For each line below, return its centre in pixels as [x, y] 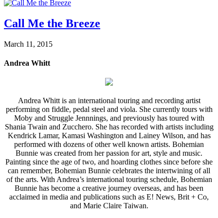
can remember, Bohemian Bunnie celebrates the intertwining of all [109, 171]
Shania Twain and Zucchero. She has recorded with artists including [109, 127]
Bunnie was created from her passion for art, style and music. [109, 153]
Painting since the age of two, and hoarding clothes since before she [109, 162]
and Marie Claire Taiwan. [109, 206]
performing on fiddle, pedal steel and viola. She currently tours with [109, 109]
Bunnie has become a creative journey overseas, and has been [109, 188]
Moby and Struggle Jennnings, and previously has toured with [109, 118]
